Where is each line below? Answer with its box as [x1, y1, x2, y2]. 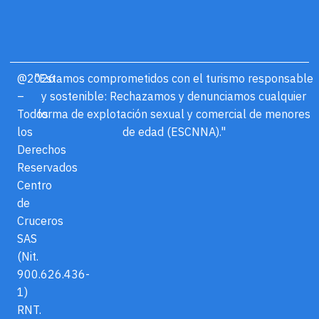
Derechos [17, 142, 66, 157]
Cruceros [17, 213, 63, 228]
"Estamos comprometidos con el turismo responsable [34, 70, 313, 85]
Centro [17, 177, 52, 192]
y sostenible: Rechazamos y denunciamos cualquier [41, 88, 306, 103]
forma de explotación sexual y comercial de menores [37, 106, 310, 121]
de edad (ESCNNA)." [122, 124, 226, 139]
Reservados [17, 159, 78, 174]
